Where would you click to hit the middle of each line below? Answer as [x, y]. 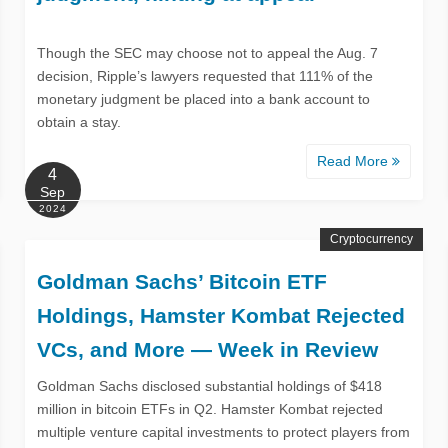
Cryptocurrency [372, 238]
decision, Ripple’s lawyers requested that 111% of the [204, 75]
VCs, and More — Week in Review [207, 349]
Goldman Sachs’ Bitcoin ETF [181, 281]
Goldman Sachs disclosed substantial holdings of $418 [209, 385]
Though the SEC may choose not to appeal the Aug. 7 [207, 52]
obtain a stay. [78, 121]
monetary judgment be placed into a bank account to [203, 98]
